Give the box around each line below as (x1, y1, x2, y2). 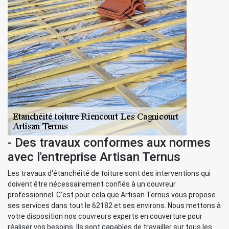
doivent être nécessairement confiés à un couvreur (8, 180, 176, 188)
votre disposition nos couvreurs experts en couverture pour (8, 212, 202, 220)
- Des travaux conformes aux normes (8, 135, 211, 150)
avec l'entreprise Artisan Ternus (8, 150, 180, 164)
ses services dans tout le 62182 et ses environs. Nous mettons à (8, 201, 221, 210)
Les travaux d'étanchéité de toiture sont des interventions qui (8, 169, 211, 177)
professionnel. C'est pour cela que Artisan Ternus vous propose (8, 191, 216, 199)
